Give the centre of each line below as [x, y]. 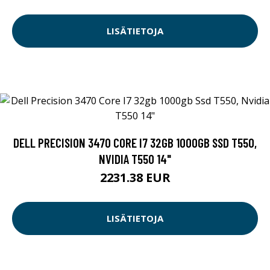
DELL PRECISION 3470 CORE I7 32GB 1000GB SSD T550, [135, 142]
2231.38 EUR [135, 177]
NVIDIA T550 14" [135, 159]
